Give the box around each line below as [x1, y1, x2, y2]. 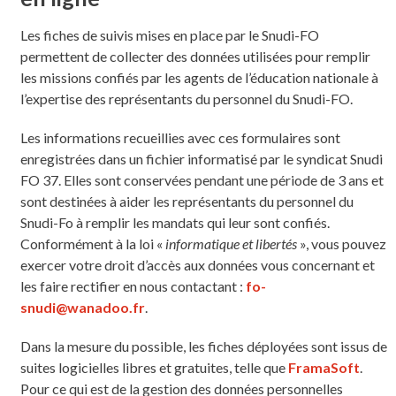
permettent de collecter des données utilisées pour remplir [19, 47, 370, 65]
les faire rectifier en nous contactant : [19, 277, 246, 294]
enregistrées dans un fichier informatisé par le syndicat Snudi [19, 149, 383, 167]
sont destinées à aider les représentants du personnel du [19, 192, 354, 209]
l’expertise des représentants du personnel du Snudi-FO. [19, 89, 353, 107]
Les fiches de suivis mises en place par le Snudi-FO [19, 26, 319, 43]
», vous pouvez [296, 234, 386, 252]
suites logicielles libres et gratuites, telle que [19, 358, 288, 376]
